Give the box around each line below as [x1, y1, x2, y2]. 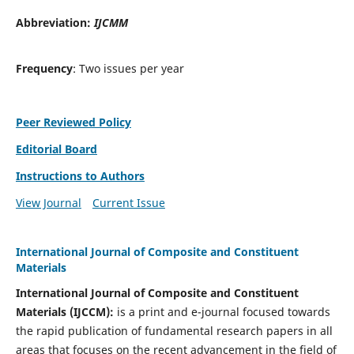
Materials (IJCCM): [15, 303, 114, 319]
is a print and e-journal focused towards [113, 303, 330, 319]
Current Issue [92, 194, 165, 210]
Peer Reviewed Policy [15, 114, 131, 130]
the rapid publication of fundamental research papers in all [15, 322, 333, 338]
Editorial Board [15, 141, 97, 156]
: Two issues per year [72, 61, 184, 76]
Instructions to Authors [15, 168, 145, 183]
